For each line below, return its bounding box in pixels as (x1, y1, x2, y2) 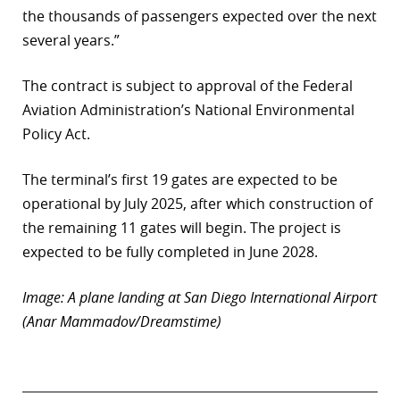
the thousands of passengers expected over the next (22, 6, 377, 27)
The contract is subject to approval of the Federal (22, 76, 353, 96)
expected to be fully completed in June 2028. (22, 242, 318, 262)
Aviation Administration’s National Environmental (22, 100, 354, 121)
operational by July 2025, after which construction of (22, 194, 372, 214)
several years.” (22, 30, 120, 51)
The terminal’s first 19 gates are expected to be (22, 170, 337, 190)
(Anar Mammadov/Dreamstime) (22, 312, 221, 332)
